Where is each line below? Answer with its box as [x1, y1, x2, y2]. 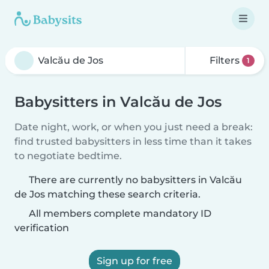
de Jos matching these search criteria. [14, 189, 201, 200]
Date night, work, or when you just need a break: [14, 121, 253, 133]
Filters [207, 55, 243, 66]
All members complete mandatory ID [26, 208, 211, 219]
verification [14, 222, 69, 234]
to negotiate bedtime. [14, 150, 122, 162]
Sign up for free [97, 255, 172, 267]
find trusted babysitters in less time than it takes [14, 136, 252, 147]
